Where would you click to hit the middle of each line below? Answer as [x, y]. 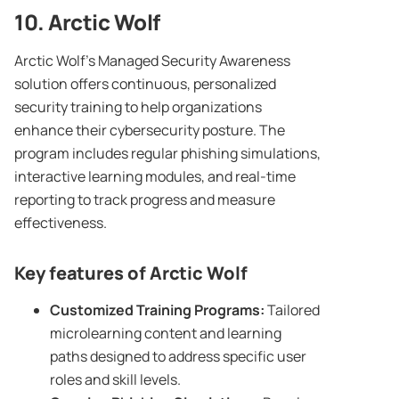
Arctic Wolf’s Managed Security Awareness [152, 61]
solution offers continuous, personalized [145, 84]
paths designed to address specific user [178, 357]
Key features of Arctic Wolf [131, 273]
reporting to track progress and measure [145, 200]
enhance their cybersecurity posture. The [150, 130]
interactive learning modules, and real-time [155, 177]
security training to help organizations [138, 107]
